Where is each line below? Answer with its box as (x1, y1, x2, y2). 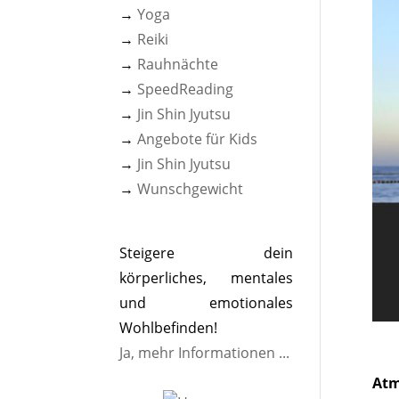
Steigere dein (119, 243, 293, 263)
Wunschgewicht (137, 179, 244, 199)
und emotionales (119, 293, 293, 313)
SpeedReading (137, 79, 234, 99)
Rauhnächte (137, 54, 219, 74)
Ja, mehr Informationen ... (119, 343, 290, 362)
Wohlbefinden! (119, 318, 218, 338)
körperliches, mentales (119, 268, 293, 288)
